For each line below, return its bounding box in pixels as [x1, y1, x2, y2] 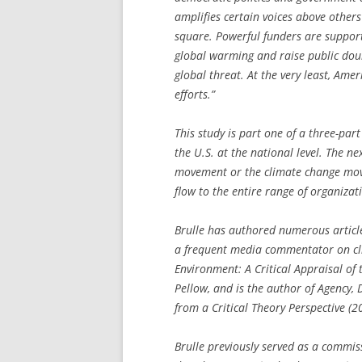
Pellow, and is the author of [175, 280, 318, 296]
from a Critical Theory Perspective [175, 299, 345, 315]
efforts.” [175, 86, 215, 102]
